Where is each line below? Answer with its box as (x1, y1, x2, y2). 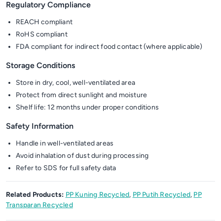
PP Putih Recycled (132, 190, 191, 199)
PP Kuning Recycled (65, 190, 130, 199)
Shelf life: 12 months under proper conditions (16, 103, 159, 111)
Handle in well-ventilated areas (16, 139, 114, 147)
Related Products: (6, 190, 64, 199)
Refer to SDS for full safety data (16, 164, 116, 172)
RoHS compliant (16, 30, 68, 38)
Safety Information (6, 121, 74, 131)
